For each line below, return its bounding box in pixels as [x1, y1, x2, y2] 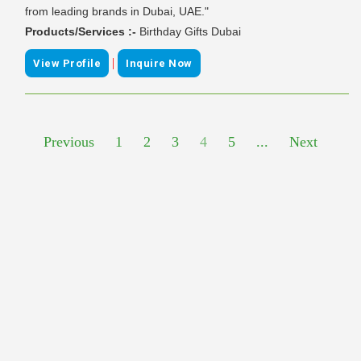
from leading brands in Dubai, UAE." [25, 4, 209, 18]
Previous [44, 133, 94, 150]
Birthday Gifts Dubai [139, 24, 241, 38]
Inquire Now [126, 56, 193, 69]
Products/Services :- [25, 24, 139, 38]
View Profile [33, 56, 101, 69]
